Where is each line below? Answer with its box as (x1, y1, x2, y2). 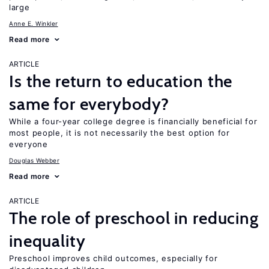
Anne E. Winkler (9, 20, 58, 27)
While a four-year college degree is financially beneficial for (9, 116, 258, 126)
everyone (9, 139, 48, 149)
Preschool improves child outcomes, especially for (9, 253, 218, 263)
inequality (9, 231, 86, 251)
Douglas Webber (9, 157, 59, 164)
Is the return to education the (9, 71, 233, 91)
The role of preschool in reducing (9, 208, 259, 228)
